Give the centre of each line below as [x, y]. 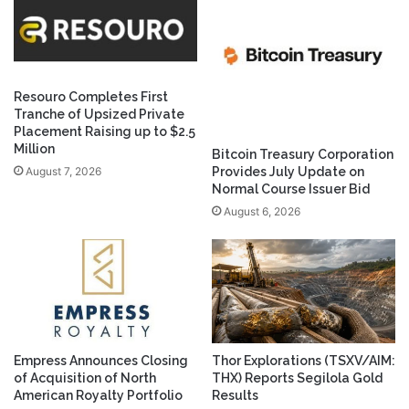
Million [34, 148]
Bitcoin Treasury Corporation [303, 155]
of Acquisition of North [85, 378]
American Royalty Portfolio [98, 395]
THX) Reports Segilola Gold [297, 378]
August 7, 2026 [63, 171]
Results [235, 395]
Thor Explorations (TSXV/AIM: [304, 360]
